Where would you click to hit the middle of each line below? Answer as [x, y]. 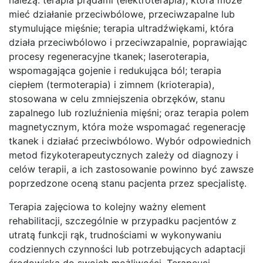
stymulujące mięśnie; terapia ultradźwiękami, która [121, 28]
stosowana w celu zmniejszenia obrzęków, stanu [117, 98]
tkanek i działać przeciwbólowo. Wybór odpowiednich [130, 141]
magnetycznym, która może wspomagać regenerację [127, 127]
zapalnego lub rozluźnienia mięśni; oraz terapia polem [129, 112]
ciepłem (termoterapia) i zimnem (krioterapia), [112, 84]
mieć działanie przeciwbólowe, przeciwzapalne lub [122, 14]
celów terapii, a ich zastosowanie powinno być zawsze [131, 169]
